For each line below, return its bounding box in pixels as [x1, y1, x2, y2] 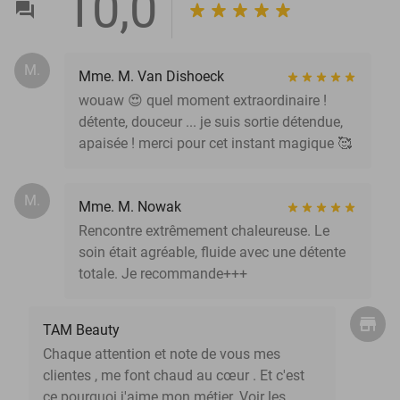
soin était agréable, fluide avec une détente [79, 243, 346, 261]
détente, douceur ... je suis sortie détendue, [79, 112, 343, 130]
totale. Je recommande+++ [79, 264, 247, 282]
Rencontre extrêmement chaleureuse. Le [79, 221, 329, 239]
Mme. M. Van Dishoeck [79, 67, 224, 85]
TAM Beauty [43, 321, 120, 338]
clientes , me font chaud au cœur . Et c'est [43, 366, 304, 384]
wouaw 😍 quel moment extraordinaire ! [79, 91, 327, 109]
